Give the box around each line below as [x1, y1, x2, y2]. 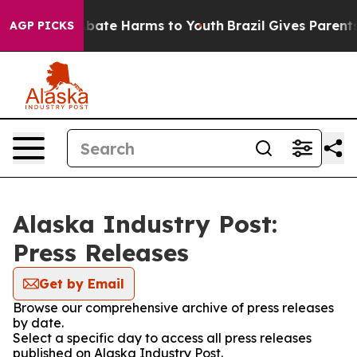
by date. [13, 315, 64, 331]
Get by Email [39, 276, 124, 292]
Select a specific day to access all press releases [13, 330, 312, 346]
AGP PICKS [10, 18, 74, 33]
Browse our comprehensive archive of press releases [13, 300, 334, 316]
